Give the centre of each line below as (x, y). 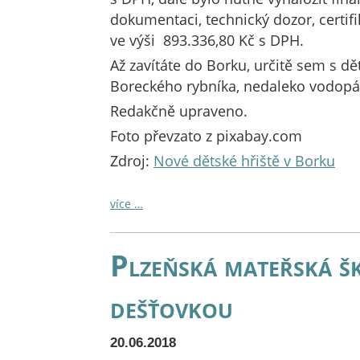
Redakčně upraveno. (179, 111)
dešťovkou (172, 307)
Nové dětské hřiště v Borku (244, 161)
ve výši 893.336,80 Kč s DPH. (207, 40)
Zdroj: (132, 161)
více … (127, 204)
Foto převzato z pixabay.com (206, 136)
